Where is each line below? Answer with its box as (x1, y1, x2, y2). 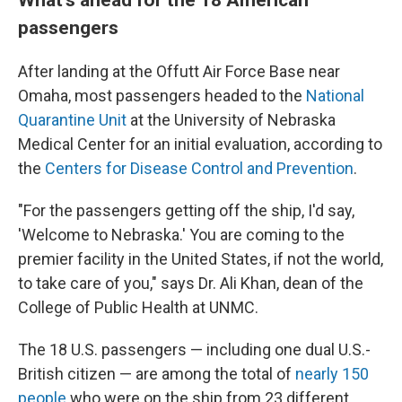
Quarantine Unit (18, 110, 127, 129)
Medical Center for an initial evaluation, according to (18, 135, 382, 153)
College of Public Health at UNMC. (18, 298, 258, 317)
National (306, 86, 364, 105)
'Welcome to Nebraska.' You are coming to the (18, 225, 345, 244)
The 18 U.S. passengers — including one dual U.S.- (18, 340, 371, 359)
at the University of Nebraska (127, 110, 336, 129)
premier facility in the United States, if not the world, (18, 249, 383, 268)
